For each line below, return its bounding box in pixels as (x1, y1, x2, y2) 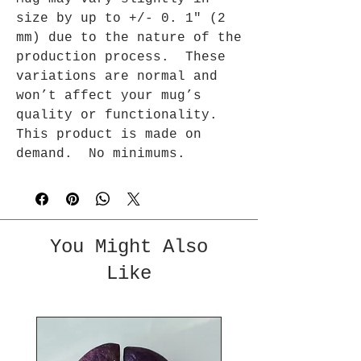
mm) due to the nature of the (16, 31, 242, 45)
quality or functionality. (16, 108, 218, 122)
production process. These (16, 50, 226, 64)
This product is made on (16, 127, 201, 142)
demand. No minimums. (16, 147, 185, 161)
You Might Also (50, 236, 208, 258)
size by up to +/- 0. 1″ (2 (16, 11, 226, 26)
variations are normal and (16, 69, 218, 84)
